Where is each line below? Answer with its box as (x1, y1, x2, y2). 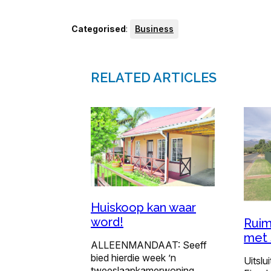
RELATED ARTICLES (91, 70, 217, 86)
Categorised (71, 24, 126, 34)
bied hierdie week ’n (91, 252, 176, 264)
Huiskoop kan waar (91, 200, 196, 215)
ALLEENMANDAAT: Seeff (91, 239, 207, 252)
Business (135, 24, 174, 34)
